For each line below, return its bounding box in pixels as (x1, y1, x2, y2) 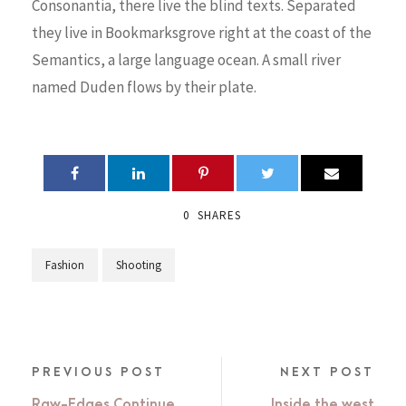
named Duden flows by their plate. (32, 76, 256, 97)
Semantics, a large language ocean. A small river (32, 49, 341, 70)
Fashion (45, 256, 84, 273)
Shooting (116, 256, 161, 273)
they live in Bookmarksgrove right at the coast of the (32, 22, 372, 43)
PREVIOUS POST (32, 364, 165, 379)
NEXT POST (280, 364, 374, 379)
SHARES (198, 207, 241, 223)
